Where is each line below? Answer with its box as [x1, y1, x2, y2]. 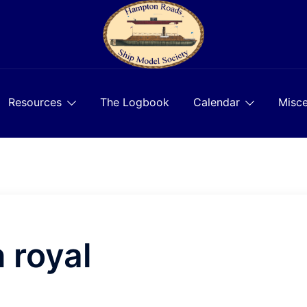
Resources [8, 95, 62, 109]
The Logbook [99, 95, 169, 109]
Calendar [193, 95, 240, 109]
